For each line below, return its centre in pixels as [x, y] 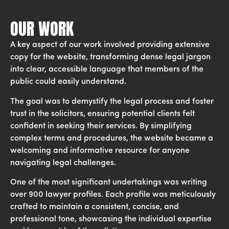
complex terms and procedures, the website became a [112, 138]
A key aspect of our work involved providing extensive [110, 45]
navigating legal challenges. [63, 163]
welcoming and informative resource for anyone [100, 151]
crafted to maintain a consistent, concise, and [95, 207]
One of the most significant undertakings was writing [109, 182]
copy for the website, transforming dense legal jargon [110, 58]
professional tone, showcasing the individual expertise [111, 219]
